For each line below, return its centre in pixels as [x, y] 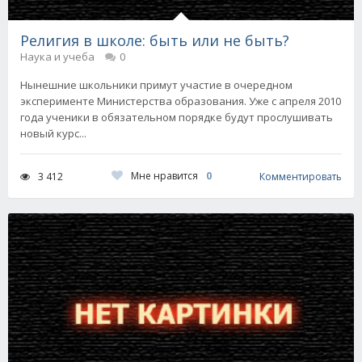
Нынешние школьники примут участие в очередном [156, 85]
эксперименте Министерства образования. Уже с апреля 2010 [181, 101]
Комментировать [301, 176]
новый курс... [53, 134]
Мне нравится [164, 176]
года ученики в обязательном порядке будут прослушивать [177, 118]
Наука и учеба [57, 57]
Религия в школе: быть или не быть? [155, 41]
